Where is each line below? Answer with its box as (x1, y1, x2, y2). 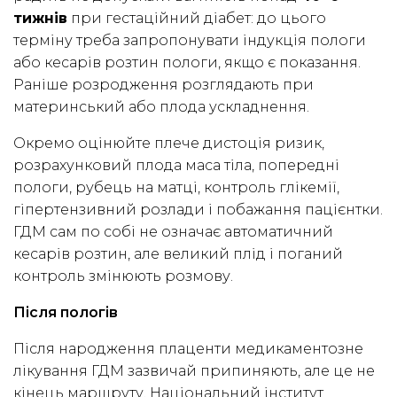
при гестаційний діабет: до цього (67, 10, 326, 27)
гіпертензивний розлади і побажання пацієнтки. (13, 201, 383, 219)
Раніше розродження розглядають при (13, 76, 314, 94)
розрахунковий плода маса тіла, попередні (13, 157, 339, 175)
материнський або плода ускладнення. (13, 98, 309, 116)
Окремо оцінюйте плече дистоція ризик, (13, 135, 324, 152)
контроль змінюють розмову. (13, 268, 233, 285)
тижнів (13, 10, 67, 27)
